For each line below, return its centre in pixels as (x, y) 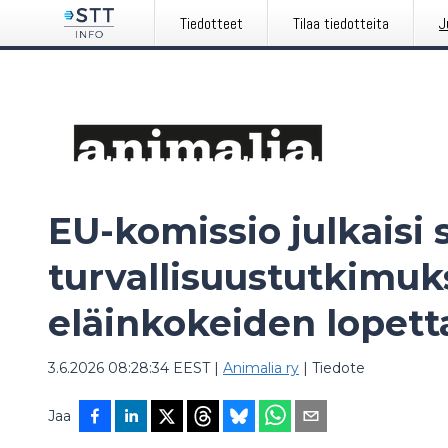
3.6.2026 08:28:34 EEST (129, 368)
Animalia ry (261, 368)
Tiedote (338, 368)
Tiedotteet (212, 23)
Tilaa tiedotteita (341, 23)
